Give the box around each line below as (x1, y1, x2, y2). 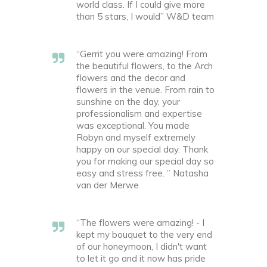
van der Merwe (76, 179, 139, 191)
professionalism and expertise (76, 108, 202, 119)
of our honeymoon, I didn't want (76, 241, 207, 252)
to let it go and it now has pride (76, 253, 206, 264)
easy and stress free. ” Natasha (76, 167, 209, 179)
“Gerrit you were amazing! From (76, 48, 207, 60)
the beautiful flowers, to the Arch (76, 60, 213, 72)
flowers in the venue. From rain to (76, 84, 215, 95)
